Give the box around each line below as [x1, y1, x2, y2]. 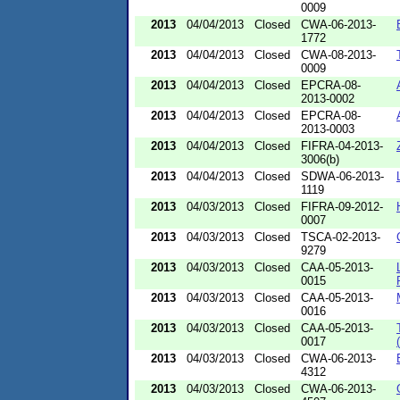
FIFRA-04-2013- [301, 138, 383, 153]
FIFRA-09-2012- [301, 199, 383, 213]
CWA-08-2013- [301, 47, 376, 62]
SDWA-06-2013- [301, 169, 384, 183]
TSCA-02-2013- [301, 229, 380, 244]
